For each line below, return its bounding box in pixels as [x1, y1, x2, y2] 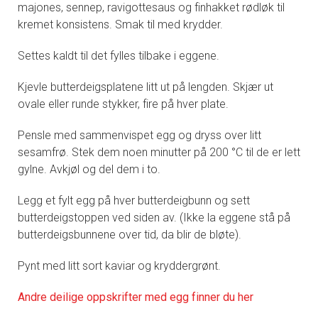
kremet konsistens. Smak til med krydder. [18, 17, 223, 31]
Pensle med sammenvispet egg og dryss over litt [18, 128, 261, 142]
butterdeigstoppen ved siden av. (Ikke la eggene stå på [18, 210, 290, 224]
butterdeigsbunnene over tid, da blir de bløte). [18, 227, 241, 241]
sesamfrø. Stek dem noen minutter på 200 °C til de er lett [18, 145, 300, 159]
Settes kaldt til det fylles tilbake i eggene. [18, 48, 219, 62]
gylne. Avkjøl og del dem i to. [18, 162, 160, 176]
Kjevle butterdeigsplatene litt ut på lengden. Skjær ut [18, 79, 273, 94]
